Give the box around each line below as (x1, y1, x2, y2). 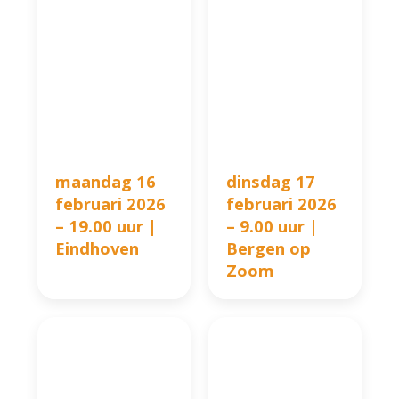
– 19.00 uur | (55, 215, 158, 238)
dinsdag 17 (226, 170, 315, 193)
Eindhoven (55, 237, 140, 260)
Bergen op (226, 237, 311, 260)
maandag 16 (55, 170, 157, 193)
